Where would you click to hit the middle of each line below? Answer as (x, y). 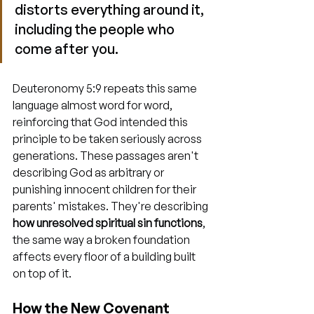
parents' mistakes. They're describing (111, 206)
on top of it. (42, 273)
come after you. (67, 49)
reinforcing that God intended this (101, 122)
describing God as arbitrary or (89, 172)
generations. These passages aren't (107, 156)
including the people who (96, 29)
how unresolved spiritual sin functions (108, 223)
